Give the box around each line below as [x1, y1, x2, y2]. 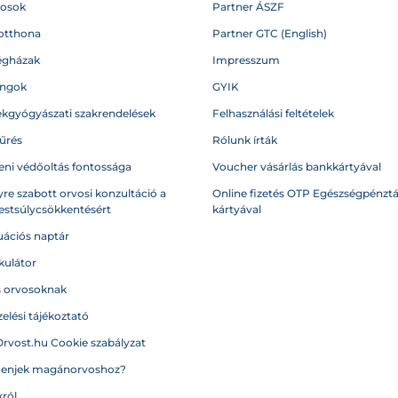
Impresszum [212, 53, 280, 67]
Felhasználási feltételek [212, 107, 334, 120]
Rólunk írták [212, 133, 277, 147]
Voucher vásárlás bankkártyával [212, 160, 381, 173]
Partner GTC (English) [212, 27, 327, 40]
